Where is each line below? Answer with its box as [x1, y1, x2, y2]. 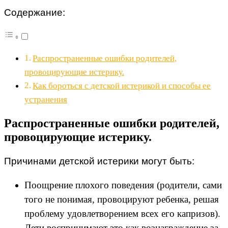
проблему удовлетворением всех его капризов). [24, 208, 220, 219]
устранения [24, 94, 67, 104]
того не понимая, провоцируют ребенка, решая [24, 193, 219, 205]
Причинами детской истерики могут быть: [4, 155, 194, 166]
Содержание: [4, 7, 65, 18]
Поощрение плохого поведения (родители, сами [24, 179, 222, 190]
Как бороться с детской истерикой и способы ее [33, 80, 211, 91]
